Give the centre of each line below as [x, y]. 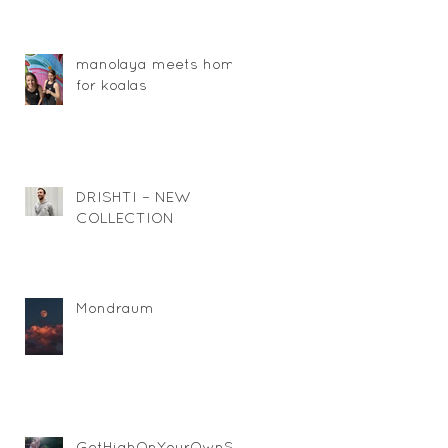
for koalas [111, 84]
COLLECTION [125, 217]
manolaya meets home [160, 63]
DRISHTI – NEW [133, 196]
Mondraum [115, 307]
